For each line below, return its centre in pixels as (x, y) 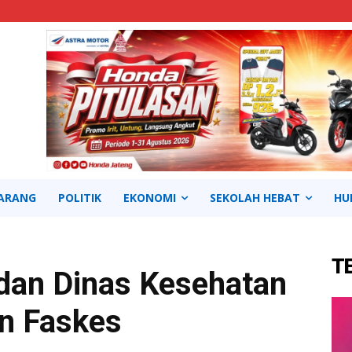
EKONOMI (150, 198)
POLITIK (80, 198)
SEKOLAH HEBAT (255, 198)
